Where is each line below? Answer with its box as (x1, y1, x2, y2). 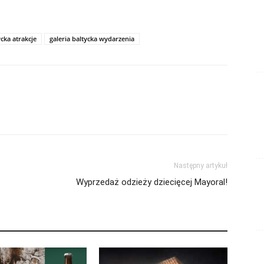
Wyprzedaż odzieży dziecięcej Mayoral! (76, 177, 227, 187)
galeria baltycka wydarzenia (49, 34, 134, 43)
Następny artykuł (174, 161, 227, 170)
